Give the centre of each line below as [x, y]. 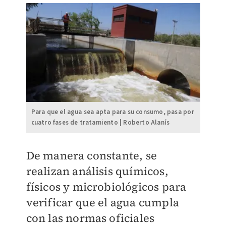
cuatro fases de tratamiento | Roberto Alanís [100, 122]
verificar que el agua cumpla [103, 202]
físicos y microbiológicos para [106, 186]
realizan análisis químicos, [97, 171]
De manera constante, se [92, 155]
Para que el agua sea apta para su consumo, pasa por [112, 112]
